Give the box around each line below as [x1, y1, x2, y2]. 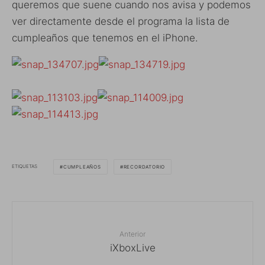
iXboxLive [109, 241, 156, 254]
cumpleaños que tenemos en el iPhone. [12, 31, 198, 44]
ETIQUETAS [12, 163, 37, 169]
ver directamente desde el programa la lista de [12, 15, 230, 27]
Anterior [119, 229, 146, 238]
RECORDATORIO [123, 163, 166, 170]
